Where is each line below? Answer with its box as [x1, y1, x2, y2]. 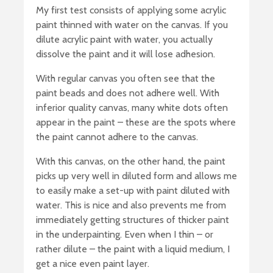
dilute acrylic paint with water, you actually [36, 34, 213, 46]
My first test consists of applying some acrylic [36, 4, 226, 16]
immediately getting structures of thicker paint [36, 214, 229, 226]
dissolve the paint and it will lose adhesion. [36, 48, 215, 60]
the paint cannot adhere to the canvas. [36, 131, 198, 143]
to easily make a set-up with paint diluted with [36, 185, 230, 197]
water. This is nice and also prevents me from [36, 199, 226, 211]
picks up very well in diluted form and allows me [36, 170, 237, 182]
